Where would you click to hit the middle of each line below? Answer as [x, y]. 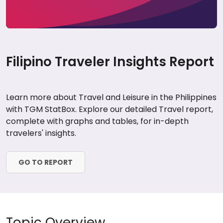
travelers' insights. [41, 133]
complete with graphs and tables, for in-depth [97, 121]
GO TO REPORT [46, 162]
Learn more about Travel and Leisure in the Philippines [111, 97]
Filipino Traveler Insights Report [110, 62]
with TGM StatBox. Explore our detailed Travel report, [110, 109]
